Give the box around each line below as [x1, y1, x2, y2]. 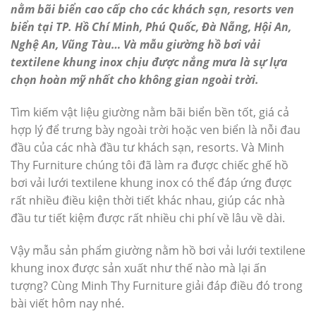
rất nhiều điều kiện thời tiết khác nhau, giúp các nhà [11, 192, 285, 208]
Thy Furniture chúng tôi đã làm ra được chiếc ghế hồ [11, 157, 288, 173]
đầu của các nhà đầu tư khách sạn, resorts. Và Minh [11, 139, 284, 155]
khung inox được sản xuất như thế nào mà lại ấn [11, 260, 267, 276]
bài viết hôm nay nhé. [11, 295, 124, 311]
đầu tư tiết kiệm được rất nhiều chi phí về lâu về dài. [11, 209, 285, 226]
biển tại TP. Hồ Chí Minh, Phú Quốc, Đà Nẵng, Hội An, [11, 19, 291, 35]
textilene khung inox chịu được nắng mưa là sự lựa [11, 54, 288, 70]
